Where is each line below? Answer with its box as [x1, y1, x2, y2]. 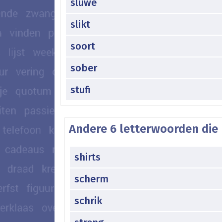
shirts [74, 151, 101, 163]
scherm [74, 172, 109, 185]
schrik [74, 194, 102, 207]
